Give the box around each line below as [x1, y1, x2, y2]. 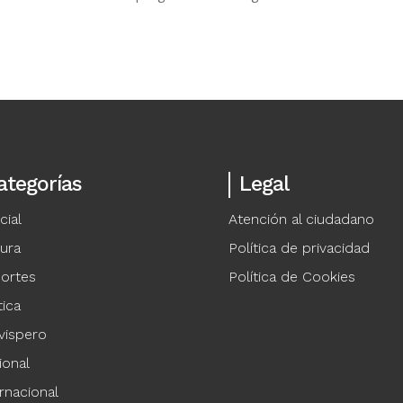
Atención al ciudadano [228, 210, 374, 228]
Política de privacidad [228, 239, 370, 257]
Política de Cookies [228, 268, 355, 286]
